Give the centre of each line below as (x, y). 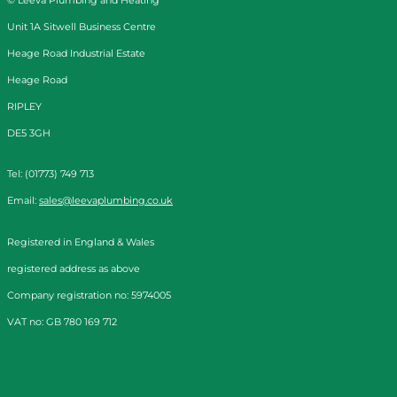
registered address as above (74, 268)
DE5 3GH (29, 132)
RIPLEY (24, 106)
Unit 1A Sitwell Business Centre (82, 26)
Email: (23, 201)
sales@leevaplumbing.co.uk (106, 201)
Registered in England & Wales (81, 241)
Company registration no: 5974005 (89, 295)
